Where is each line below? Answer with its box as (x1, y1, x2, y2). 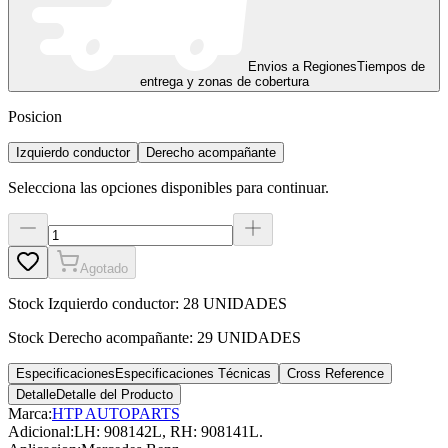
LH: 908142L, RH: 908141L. (74, 422, 263, 440)
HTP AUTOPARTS (52, 404, 180, 422)
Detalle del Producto (56, 386, 173, 402)
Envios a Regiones (247, 58, 357, 74)
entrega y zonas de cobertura (139, 73, 309, 89)
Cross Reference (287, 365, 384, 381)
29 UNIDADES (197, 328, 301, 346)
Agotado (80, 260, 128, 276)
